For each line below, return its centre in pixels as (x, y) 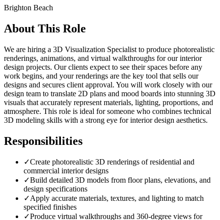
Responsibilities (43, 141)
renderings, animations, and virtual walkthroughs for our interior (103, 58)
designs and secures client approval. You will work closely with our (108, 84)
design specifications (55, 189)
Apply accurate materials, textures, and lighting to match (117, 198)
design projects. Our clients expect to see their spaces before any (103, 67)
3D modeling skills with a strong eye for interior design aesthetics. (106, 120)
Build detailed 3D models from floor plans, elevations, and (120, 180)
